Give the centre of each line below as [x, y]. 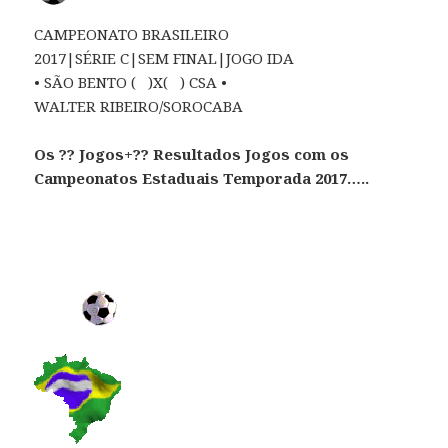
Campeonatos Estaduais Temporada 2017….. [202, 177]
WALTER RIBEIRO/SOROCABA [139, 105]
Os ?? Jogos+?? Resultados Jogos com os [192, 153]
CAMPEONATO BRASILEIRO [132, 33]
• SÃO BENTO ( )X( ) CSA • [131, 81]
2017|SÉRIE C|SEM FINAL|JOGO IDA [164, 57]
